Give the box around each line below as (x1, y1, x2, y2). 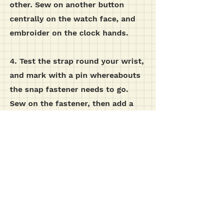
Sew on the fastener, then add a (10, 99, 133, 108)
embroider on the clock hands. (10, 28, 128, 37)
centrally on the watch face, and (10, 14, 135, 23)
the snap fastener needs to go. (10, 85, 128, 94)
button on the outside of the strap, (10, 113, 145, 122)
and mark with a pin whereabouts (10, 71, 141, 80)
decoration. (10, 141, 54, 150)
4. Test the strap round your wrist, (10, 56, 144, 66)
